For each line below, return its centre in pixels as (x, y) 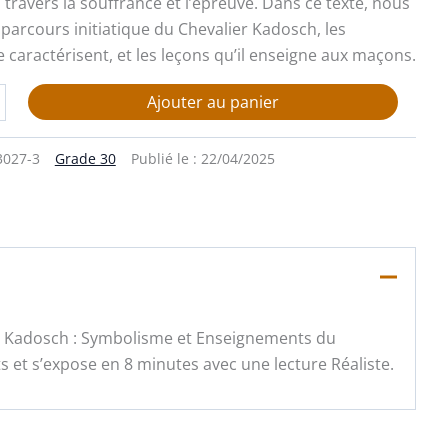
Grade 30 (85, 158)
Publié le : (165, 158)
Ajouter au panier (212, 101)
